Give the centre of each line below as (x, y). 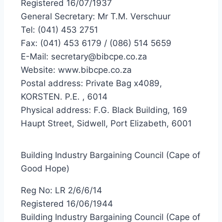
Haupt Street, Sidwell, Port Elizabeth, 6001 (106, 123)
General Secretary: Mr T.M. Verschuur (96, 16)
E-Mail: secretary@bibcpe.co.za (84, 56)
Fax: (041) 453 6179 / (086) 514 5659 (96, 43)
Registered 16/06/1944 (67, 204)
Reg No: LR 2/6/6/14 (61, 190)
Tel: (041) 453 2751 (59, 30)
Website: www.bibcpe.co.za (76, 70)
